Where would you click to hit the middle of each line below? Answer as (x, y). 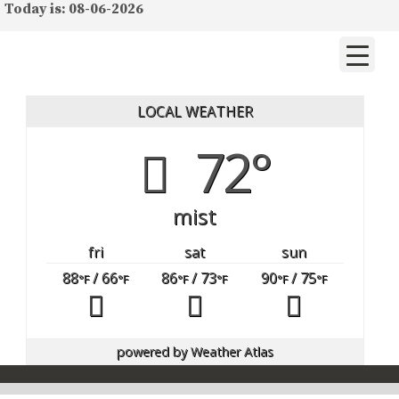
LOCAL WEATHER (195, 111)
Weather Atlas (232, 352)
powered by (153, 352)
